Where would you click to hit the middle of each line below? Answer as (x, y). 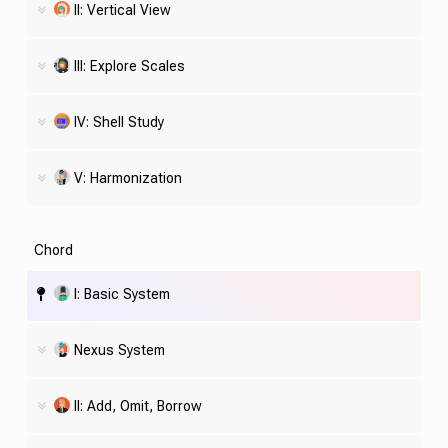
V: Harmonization (127, 177)
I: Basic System (121, 293)
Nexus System (119, 349)
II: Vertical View (122, 9)
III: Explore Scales (129, 65)
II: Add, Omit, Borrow (137, 405)
